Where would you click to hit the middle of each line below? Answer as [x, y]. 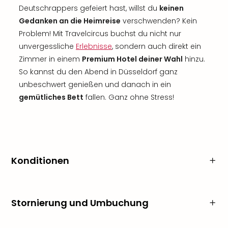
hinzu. [194, 59]
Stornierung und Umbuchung [80, 203]
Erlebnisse [94, 46]
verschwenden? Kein [159, 21]
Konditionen [40, 161]
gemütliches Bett [51, 97]
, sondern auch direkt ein [156, 46]
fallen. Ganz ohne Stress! [129, 97]
